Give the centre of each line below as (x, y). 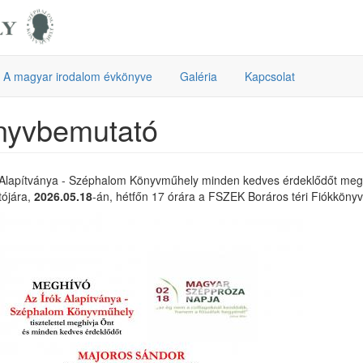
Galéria (199, 76)
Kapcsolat (270, 76)
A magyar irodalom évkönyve (78, 76)
